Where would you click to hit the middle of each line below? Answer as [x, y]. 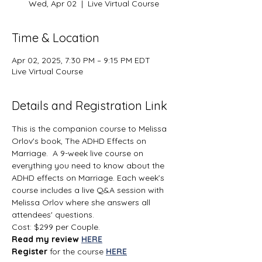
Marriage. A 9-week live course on [79, 153]
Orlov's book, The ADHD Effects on [80, 141]
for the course [78, 251]
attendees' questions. [53, 214]
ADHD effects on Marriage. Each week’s [89, 177]
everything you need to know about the [89, 165]
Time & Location [56, 37]
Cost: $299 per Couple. [56, 227]
